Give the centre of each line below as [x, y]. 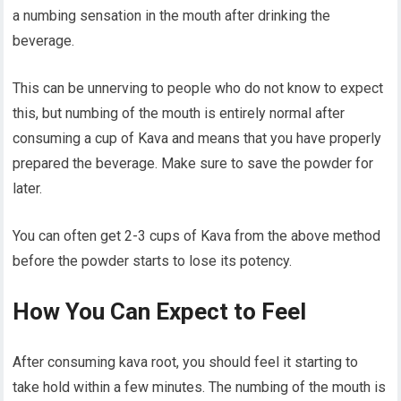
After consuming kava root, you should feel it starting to [186, 363]
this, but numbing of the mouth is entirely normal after [179, 114]
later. [28, 189]
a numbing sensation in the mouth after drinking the [172, 16]
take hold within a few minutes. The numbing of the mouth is [200, 388]
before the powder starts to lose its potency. [153, 261]
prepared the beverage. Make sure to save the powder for [193, 164]
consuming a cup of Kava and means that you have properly [197, 139]
